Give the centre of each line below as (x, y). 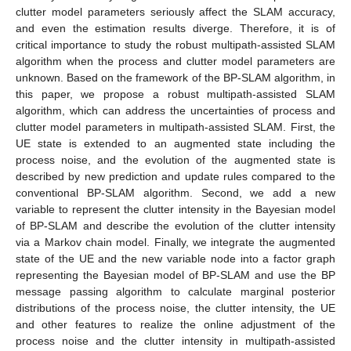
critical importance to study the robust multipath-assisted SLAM (175, 44)
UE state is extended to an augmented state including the (175, 143)
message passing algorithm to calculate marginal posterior (175, 291)
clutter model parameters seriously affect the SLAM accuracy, (175, 11)
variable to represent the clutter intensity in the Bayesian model (175, 209)
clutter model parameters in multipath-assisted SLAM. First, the (175, 127)
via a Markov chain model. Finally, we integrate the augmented (175, 242)
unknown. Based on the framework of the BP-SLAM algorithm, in (175, 77)
